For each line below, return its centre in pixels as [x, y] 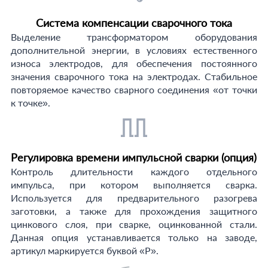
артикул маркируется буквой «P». [84, 250]
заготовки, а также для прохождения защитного [134, 211]
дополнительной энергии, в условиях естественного [134, 50]
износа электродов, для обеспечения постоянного [134, 63]
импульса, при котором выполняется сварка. [134, 185]
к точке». [30, 103]
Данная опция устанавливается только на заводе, [134, 237]
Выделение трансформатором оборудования [134, 37]
